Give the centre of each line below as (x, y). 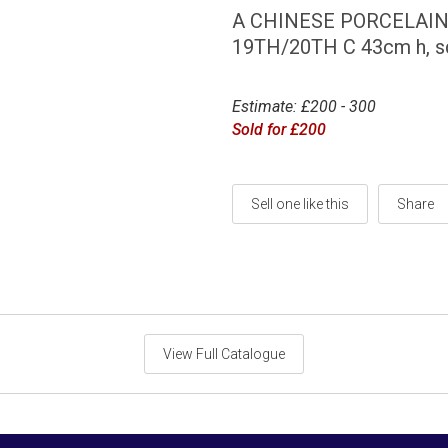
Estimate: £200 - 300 (304, 106)
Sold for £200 (279, 129)
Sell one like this (300, 203)
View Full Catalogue (224, 353)
